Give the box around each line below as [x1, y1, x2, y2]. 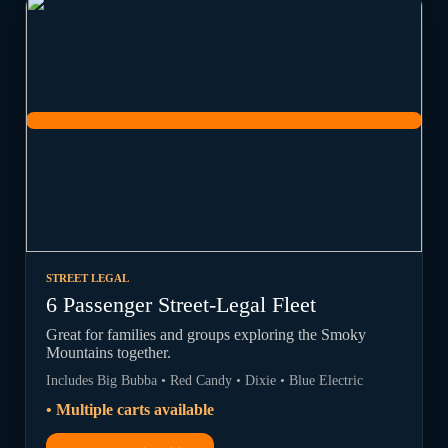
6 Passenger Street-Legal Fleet [46, 292, 317, 317]
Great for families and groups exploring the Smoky [46, 326, 367, 343]
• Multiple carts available [46, 401, 215, 418]
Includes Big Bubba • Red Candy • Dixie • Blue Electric [46, 372, 364, 388]
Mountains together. [46, 344, 172, 361]
